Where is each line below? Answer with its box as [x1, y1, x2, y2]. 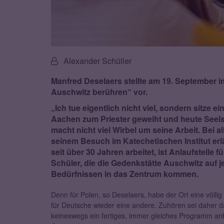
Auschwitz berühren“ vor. [51, 86, 147, 98]
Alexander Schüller [63, 55, 131, 67]
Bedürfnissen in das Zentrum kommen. [51, 168, 198, 180]
